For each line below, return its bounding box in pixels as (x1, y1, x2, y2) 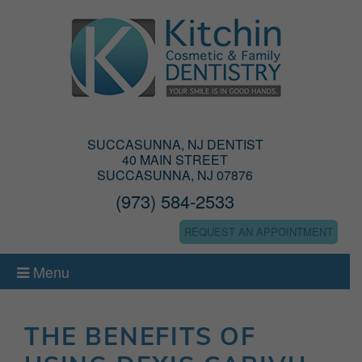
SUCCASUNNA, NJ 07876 (97, 166, 253, 184)
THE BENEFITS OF (24, 321, 256, 351)
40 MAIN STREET (122, 150, 228, 169)
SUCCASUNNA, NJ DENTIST (86, 135, 263, 154)
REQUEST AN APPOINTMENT (184, 224, 333, 239)
